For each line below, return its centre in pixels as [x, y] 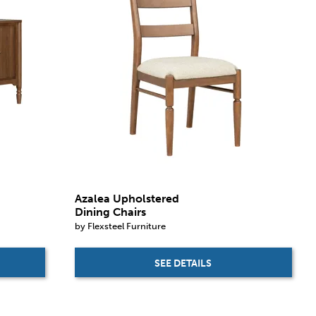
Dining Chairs [110, 212]
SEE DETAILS [183, 263]
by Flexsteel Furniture [120, 226]
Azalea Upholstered [127, 198]
